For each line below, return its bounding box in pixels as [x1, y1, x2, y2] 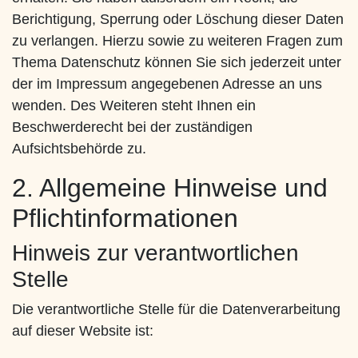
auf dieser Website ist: [12, 323, 153, 340]
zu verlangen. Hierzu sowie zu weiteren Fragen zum [12, 33, 343, 50]
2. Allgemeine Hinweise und [12, 173, 328, 203]
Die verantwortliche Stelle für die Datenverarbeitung [12, 301, 340, 318]
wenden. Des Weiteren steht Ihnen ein [12, 97, 256, 114]
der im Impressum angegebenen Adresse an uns [12, 76, 322, 93]
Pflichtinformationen [12, 204, 238, 233]
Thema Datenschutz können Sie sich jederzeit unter [12, 54, 341, 71]
